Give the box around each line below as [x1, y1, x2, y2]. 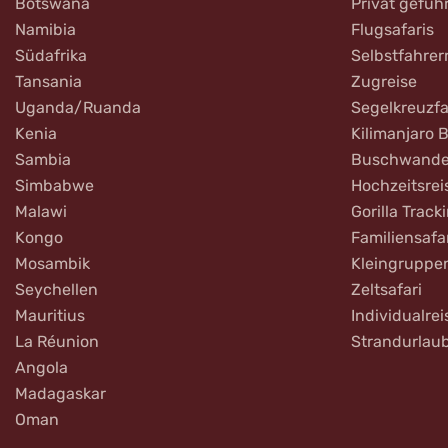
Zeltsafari [351, 280, 422, 299]
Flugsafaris [351, 20, 434, 39]
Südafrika [15, 46, 87, 65]
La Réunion [15, 332, 99, 351]
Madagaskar [15, 384, 106, 403]
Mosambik [15, 254, 90, 273]
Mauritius [15, 306, 85, 325]
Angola [15, 358, 68, 377]
